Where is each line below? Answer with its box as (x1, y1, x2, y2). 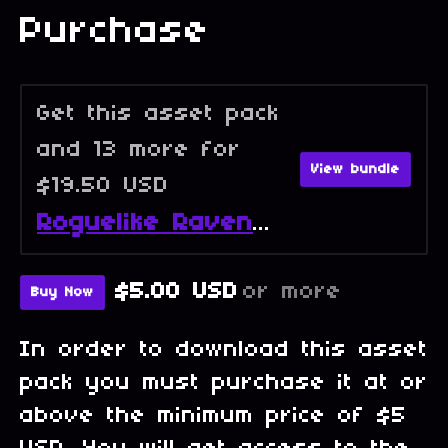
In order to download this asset (20, 337, 428, 362)
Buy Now (31, 284, 94, 300)
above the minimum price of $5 (20, 403, 407, 428)
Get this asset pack (37, 101, 280, 126)
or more (243, 280, 342, 305)
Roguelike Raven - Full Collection (253, 211, 271, 236)
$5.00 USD (115, 280, 238, 305)
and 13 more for (37, 137, 241, 162)
